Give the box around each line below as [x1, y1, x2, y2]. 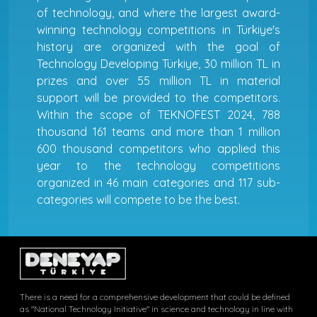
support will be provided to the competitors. [37, 90, 280, 105]
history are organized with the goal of [37, 39, 280, 54]
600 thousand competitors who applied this [37, 141, 280, 156]
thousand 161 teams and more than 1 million [37, 124, 280, 139]
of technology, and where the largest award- [37, 5, 280, 20]
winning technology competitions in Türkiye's [37, 22, 280, 37]
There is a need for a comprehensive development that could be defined [20, 292, 290, 303]
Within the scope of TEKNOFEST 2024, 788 [37, 107, 280, 122]
